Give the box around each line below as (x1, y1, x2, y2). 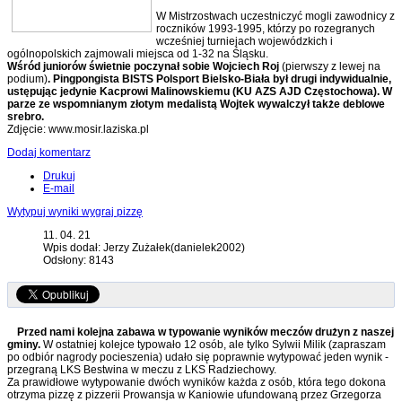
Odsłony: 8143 (43, 254, 114, 267)
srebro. (7, 110, 44, 124)
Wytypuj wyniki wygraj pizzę (7, 205, 143, 219)
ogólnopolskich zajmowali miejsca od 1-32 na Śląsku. (7, 48, 268, 61)
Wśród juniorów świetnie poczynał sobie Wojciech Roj (7, 60, 279, 74)
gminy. (7, 338, 40, 352)
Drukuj (43, 170, 75, 183)
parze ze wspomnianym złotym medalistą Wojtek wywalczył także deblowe (7, 98, 385, 111)
